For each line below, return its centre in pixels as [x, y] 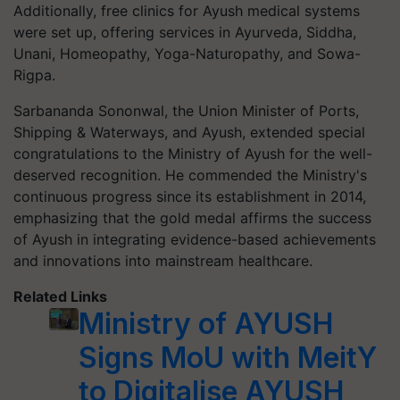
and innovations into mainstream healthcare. [163, 261]
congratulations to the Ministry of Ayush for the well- [193, 154]
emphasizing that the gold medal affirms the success [192, 218]
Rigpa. [34, 75]
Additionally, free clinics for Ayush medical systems [187, 11]
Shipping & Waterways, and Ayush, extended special [189, 132]
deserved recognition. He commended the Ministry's [190, 175]
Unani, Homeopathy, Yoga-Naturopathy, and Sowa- [187, 54]
